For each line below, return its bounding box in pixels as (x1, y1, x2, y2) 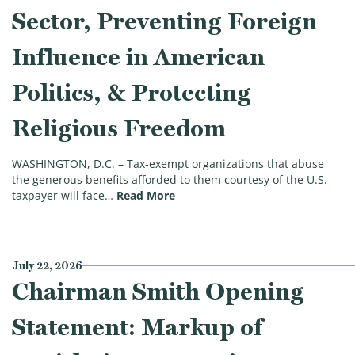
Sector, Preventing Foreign (12, 6, 317, 35)
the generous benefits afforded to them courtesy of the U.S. (12, 173, 327, 188)
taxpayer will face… (12, 189, 113, 204)
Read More (116, 189, 175, 204)
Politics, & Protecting (12, 78, 251, 106)
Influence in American (12, 42, 265, 71)
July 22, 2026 (12, 258, 82, 272)
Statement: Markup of (12, 312, 262, 341)
